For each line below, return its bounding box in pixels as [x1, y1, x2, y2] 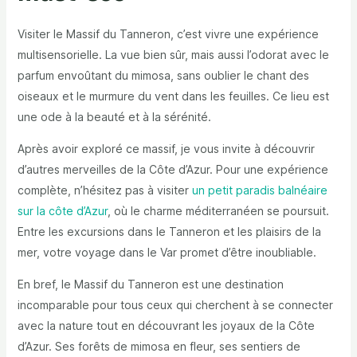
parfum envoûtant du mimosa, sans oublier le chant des [17, 69, 309, 83]
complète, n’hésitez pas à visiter [17, 183, 192, 198]
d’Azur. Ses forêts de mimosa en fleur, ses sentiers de [17, 339, 300, 354]
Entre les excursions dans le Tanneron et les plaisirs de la [17, 225, 321, 239]
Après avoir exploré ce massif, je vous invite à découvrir [17, 142, 315, 156]
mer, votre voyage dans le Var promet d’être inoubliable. [17, 245, 316, 260]
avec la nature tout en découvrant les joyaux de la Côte [17, 319, 315, 333]
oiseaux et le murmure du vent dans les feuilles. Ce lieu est [17, 89, 329, 104]
